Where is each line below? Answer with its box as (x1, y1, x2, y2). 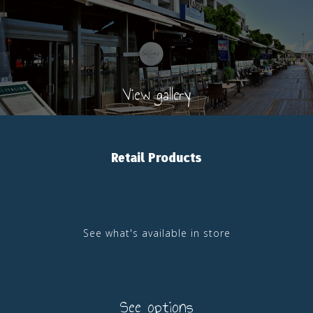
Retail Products (111, 149, 202, 167)
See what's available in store (82, 226, 231, 240)
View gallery (122, 81, 191, 107)
